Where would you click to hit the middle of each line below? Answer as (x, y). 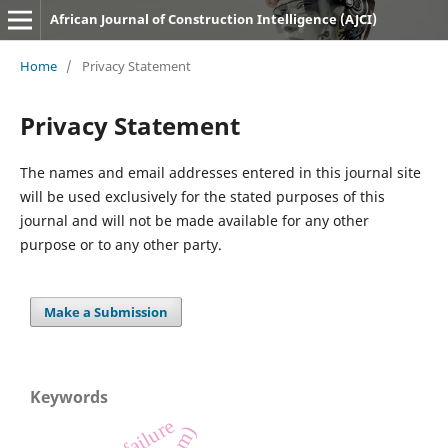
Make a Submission (106, 311)
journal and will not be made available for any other (194, 220)
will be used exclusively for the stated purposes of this (202, 196)
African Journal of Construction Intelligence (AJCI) (213, 19)
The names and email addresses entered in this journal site (220, 172)
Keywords (69, 396)
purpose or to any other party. (120, 244)
